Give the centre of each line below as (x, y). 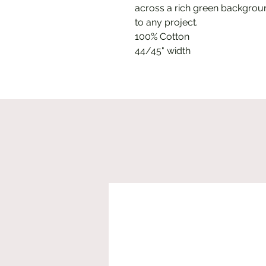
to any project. (166, 22)
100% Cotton (162, 36)
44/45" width (163, 50)
